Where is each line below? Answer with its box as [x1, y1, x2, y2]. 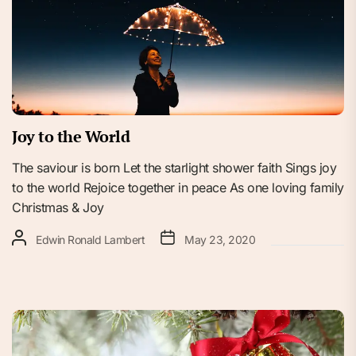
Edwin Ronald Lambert [36, 232, 145, 246]
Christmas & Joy [12, 199, 104, 215]
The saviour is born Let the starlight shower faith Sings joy [12, 159, 336, 176]
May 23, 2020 [184, 232, 255, 246]
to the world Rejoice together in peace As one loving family [12, 179, 344, 195]
